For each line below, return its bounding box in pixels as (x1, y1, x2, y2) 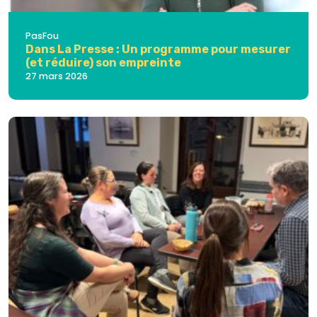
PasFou (25, 29, 59, 42)
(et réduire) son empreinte (25, 55, 181, 69)
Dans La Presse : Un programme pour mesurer (25, 42, 291, 56)
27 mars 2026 (25, 69, 88, 82)
